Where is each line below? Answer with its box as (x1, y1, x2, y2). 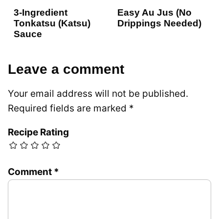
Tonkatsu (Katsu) (14, 18, 90, 29)
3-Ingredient (14, 7, 67, 18)
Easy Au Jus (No (117, 7, 192, 18)
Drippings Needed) (117, 18, 201, 29)
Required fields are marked (8, 103, 129, 114)
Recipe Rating (8, 127, 69, 138)
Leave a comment (8, 62, 124, 77)
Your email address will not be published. (8, 88, 188, 100)
